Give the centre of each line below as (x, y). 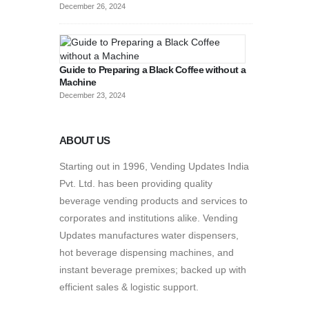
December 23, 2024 (92, 95)
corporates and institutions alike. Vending (149, 218)
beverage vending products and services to (153, 200)
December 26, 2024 (92, 6)
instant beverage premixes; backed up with (153, 269)
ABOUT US (84, 140)
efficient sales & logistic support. (129, 287)
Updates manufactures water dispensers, (149, 235)
